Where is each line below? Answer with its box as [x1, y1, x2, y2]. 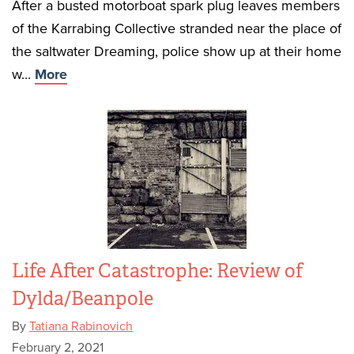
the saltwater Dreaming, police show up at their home [12, 43, 341, 60]
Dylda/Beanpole [12, 287, 153, 311]
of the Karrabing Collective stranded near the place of [12, 20, 341, 37]
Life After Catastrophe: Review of [12, 259, 303, 283]
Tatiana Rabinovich [29, 318, 133, 334]
